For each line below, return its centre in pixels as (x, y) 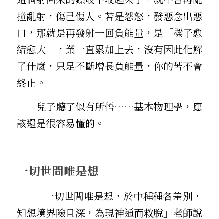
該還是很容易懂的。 (61, 123)
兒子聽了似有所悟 (75, 106)
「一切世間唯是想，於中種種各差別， (26, 196)
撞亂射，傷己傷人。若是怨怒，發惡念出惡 (109, 16)
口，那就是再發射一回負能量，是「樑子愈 (109, 32)
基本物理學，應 (168, 106)
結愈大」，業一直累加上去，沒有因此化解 (109, 49)
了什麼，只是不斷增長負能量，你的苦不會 (109, 66)
